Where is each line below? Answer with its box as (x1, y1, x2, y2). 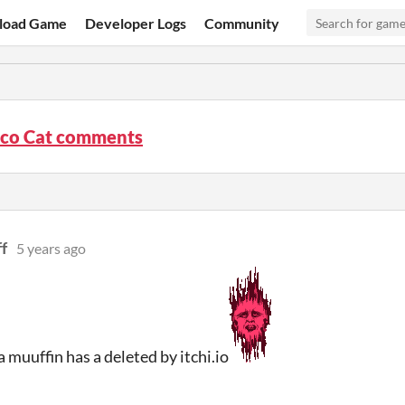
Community (204, 14, 280, 32)
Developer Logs (85, 14, 187, 32)
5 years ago (16, 240, 86, 257)
